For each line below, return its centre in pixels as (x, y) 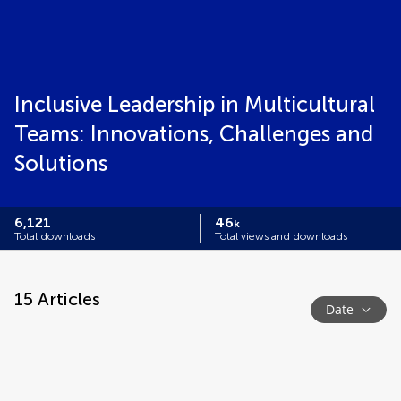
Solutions (61, 163)
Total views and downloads (281, 236)
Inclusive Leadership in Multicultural (195, 104)
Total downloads (55, 236)
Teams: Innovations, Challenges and (194, 134)
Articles (67, 299)
